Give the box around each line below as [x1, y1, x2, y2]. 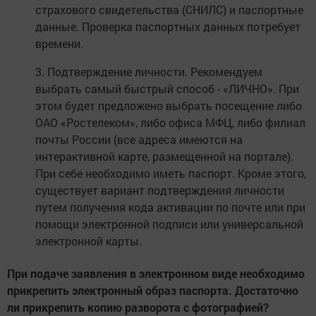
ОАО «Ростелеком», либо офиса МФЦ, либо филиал [35, 115, 305, 130]
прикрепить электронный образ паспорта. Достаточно [7, 282, 298, 298]
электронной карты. [35, 233, 142, 249]
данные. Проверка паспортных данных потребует [35, 19, 300, 35]
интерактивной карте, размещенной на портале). [35, 149, 293, 164]
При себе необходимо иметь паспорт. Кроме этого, [35, 166, 306, 181]
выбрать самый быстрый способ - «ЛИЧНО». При [35, 81, 299, 97]
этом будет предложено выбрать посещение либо [35, 98, 302, 114]
